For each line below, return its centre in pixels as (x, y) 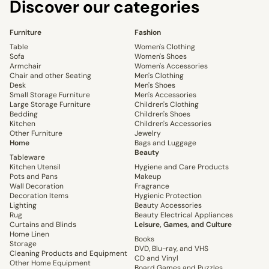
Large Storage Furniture (50, 105)
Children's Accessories (173, 124)
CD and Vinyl (156, 258)
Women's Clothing (165, 47)
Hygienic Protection (168, 196)
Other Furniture (36, 134)
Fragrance (152, 186)
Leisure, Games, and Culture (183, 225)
